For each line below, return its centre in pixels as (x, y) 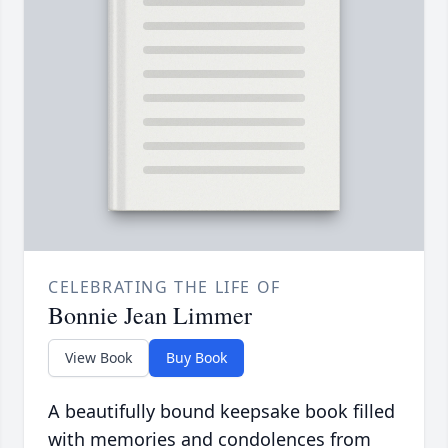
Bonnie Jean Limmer (150, 315)
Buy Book (196, 358)
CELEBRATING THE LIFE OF (164, 287)
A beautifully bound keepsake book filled (221, 411)
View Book (98, 358)
